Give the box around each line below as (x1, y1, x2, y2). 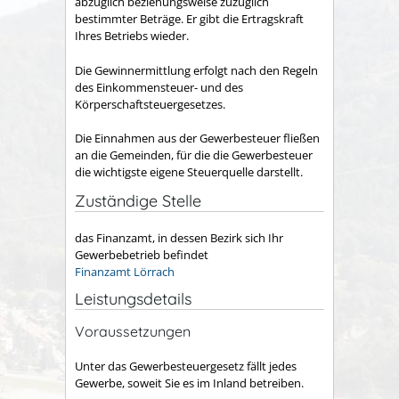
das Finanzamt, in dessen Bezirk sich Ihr (75, 229, 283, 246)
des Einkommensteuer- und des (75, 78, 243, 95)
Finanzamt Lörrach (75, 263, 175, 280)
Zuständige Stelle (75, 191, 201, 211)
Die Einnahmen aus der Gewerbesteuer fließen (75, 130, 320, 147)
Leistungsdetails (75, 289, 191, 310)
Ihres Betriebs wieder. (75, 28, 189, 45)
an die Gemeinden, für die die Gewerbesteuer (75, 147, 313, 164)
